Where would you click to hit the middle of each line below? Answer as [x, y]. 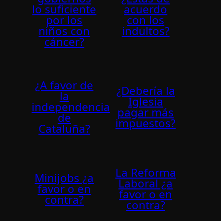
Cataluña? [64, 129]
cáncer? [64, 41]
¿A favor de [64, 85]
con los [146, 20]
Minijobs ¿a [64, 178]
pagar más [146, 112]
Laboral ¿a [146, 184]
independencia [71, 107]
